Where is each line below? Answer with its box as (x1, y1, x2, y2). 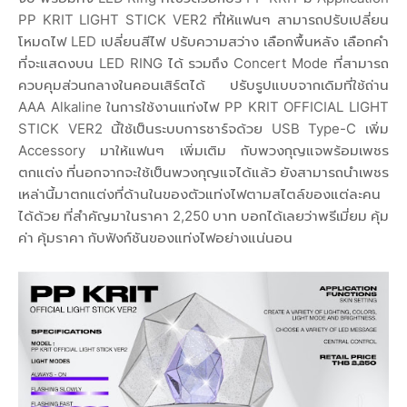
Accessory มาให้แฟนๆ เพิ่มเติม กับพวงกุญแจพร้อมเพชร (18, 141, 389, 159)
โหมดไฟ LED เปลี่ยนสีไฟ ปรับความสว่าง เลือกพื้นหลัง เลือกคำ (18, 32, 389, 50)
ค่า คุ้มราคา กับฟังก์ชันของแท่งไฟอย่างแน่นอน (18, 228, 293, 246)
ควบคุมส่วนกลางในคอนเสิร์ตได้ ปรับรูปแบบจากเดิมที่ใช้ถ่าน (18, 75, 389, 94)
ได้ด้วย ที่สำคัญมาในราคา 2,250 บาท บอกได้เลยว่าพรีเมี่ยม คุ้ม (18, 206, 389, 224)
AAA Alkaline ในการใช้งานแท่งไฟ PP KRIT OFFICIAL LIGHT (18, 97, 389, 115)
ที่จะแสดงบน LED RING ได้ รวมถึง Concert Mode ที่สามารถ (18, 54, 389, 72)
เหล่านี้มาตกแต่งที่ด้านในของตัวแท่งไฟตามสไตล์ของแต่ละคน (18, 184, 381, 203)
